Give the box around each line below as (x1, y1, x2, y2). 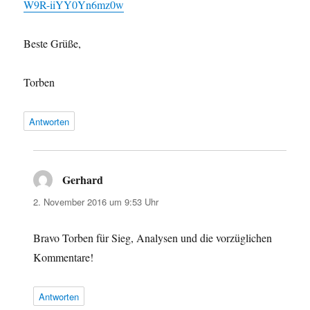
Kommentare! (33, 249, 94, 264)
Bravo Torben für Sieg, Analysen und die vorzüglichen (33, 230, 273, 245)
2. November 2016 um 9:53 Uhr (33, 194, 159, 208)
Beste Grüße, (24, 35, 82, 51)
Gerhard (62, 171, 104, 188)
